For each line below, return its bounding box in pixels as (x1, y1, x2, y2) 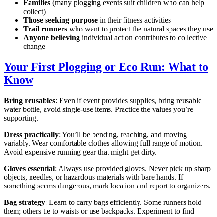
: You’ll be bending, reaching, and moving (59, 130, 187, 139)
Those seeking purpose (23, 16, 98, 25)
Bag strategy (4, 198, 45, 206)
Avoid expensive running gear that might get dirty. (4, 147, 157, 156)
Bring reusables (4, 96, 55, 105)
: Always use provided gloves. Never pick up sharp (55, 164, 211, 172)
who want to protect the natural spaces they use (67, 25, 213, 33)
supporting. (4, 113, 38, 122)
